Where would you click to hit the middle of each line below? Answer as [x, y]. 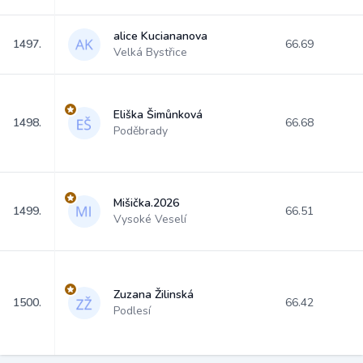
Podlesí [132, 311]
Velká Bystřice [150, 52]
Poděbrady [141, 131]
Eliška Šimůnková [158, 115]
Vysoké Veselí [150, 219]
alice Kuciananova [160, 36]
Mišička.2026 [146, 203]
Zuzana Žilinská [154, 295]
